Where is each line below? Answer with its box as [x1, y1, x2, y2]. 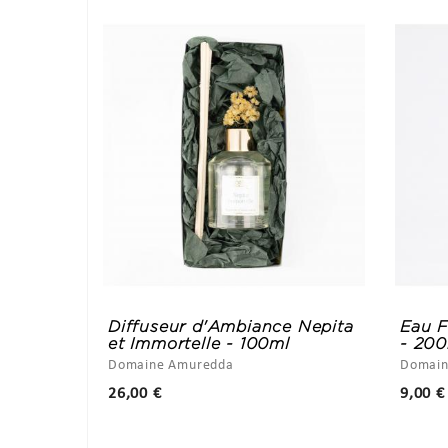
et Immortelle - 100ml [108, 335, 290, 353]
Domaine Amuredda [108, 358, 234, 374]
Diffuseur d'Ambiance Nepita [108, 318, 354, 336]
